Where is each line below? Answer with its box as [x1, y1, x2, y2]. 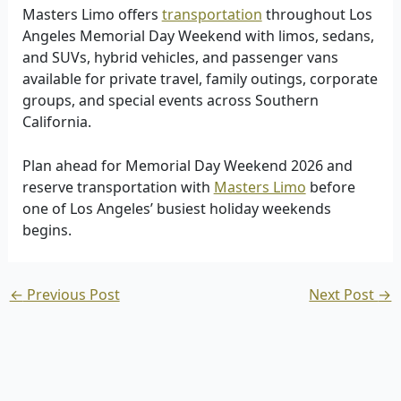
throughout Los [261, 4, 372, 24]
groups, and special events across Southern [21, 90, 319, 110]
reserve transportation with [21, 177, 214, 198]
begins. [21, 220, 72, 241]
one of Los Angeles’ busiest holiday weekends [21, 199, 331, 219]
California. [21, 111, 91, 132]
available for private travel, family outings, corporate [21, 68, 378, 89]
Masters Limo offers [21, 4, 162, 24]
